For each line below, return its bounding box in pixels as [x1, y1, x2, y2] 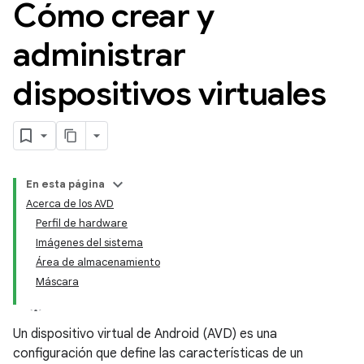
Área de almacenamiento [36, 255, 160, 269]
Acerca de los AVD [26, 197, 114, 210]
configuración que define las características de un [13, 345, 303, 362]
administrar [13, 34, 186, 75]
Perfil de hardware [36, 216, 128, 230]
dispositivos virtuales [13, 73, 326, 114]
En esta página [26, 177, 105, 191]
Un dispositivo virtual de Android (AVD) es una [13, 326, 277, 342]
